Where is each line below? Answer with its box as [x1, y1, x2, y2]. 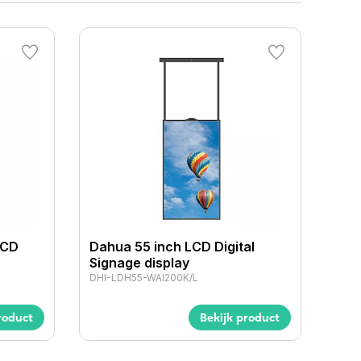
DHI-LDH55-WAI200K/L [89, 272, 199, 284]
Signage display [89, 255, 190, 272]
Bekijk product [199, 310, 280, 326]
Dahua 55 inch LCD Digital [89, 239, 255, 255]
